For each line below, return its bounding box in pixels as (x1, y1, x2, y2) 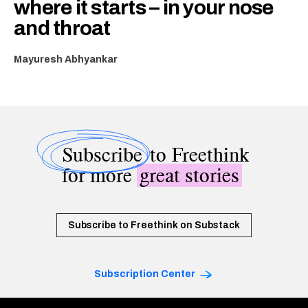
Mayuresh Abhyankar (14, 54, 118, 65)
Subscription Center (94, 268, 195, 279)
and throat (14, 16, 111, 39)
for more (61, 163, 137, 187)
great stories (139, 163, 239, 187)
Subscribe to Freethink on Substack (68, 219, 240, 230)
